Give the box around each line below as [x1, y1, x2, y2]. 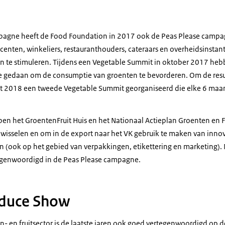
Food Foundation [50, 31, 107, 41]
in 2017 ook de [107, 31, 161, 41]
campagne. [102, 155, 141, 164]
